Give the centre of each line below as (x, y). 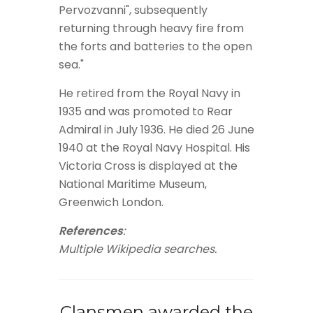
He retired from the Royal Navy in (150, 93)
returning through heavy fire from (151, 28)
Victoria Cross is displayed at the (148, 166)
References (91, 231)
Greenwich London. (111, 202)
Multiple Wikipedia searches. (138, 249)
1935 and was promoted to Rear (146, 111)
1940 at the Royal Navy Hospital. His (154, 148)
